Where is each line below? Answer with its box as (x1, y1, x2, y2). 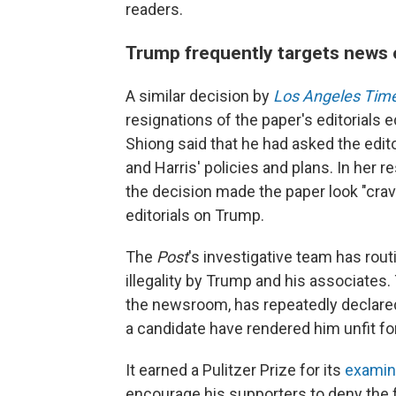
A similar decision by (126, 87, 273, 105)
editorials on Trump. (126, 206, 264, 225)
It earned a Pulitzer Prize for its (126, 361, 345, 379)
